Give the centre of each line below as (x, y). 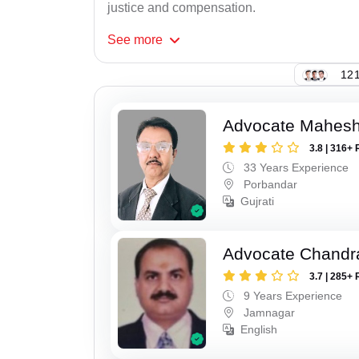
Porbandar (269, 185)
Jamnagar (268, 312)
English (259, 329)
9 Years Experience (292, 295)
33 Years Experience (295, 168)
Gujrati (258, 202)
